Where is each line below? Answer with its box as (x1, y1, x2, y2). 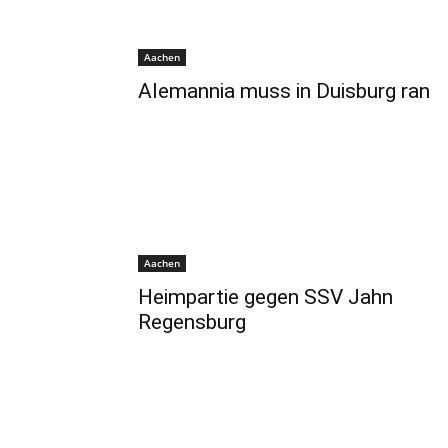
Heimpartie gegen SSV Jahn (138, 285, 393, 309)
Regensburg (138, 310, 246, 334)
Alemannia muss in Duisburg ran (138, 79, 430, 103)
